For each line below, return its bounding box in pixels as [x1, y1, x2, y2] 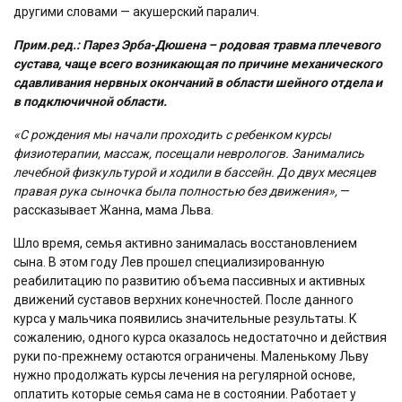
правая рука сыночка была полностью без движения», [13, 183, 340, 198]
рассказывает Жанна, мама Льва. [13, 202, 214, 217]
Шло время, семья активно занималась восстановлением [13, 235, 357, 250]
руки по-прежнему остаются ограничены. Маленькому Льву [13, 348, 369, 363]
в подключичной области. [13, 93, 167, 109]
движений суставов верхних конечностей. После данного [13, 292, 354, 307]
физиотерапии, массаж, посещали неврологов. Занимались [13, 145, 364, 161]
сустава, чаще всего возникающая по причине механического [13, 56, 382, 71]
